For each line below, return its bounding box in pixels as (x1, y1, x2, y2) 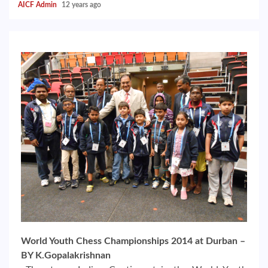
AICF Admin (18, 1, 59, 8)
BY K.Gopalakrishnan (21, 250, 111, 260)
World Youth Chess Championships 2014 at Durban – (21, 236, 245, 246)
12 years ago (62, 1, 103, 8)
